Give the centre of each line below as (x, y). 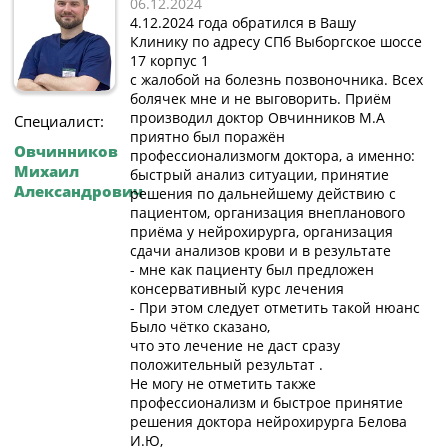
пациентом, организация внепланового (267, 213)
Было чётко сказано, (200, 327)
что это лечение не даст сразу (235, 346)
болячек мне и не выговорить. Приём (260, 99)
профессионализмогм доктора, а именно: (272, 156)
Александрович (78, 191)
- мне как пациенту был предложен (252, 270)
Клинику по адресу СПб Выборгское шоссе (276, 42)
